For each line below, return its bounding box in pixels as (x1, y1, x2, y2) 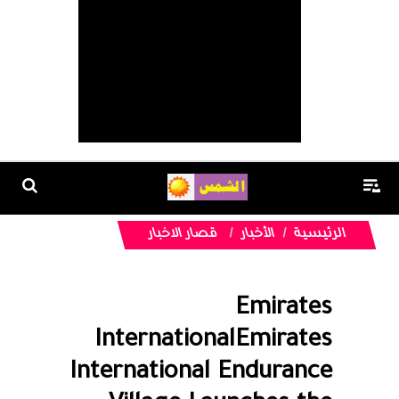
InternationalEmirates (94, 329, 332, 355)
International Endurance (69, 361, 332, 387)
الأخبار (238, 228, 277, 242)
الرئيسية (291, 228, 348, 242)
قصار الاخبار (145, 228, 220, 242)
